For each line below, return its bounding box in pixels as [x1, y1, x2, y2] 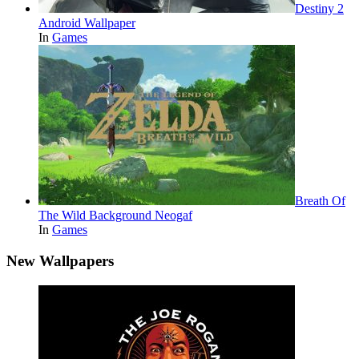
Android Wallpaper [38, 16, 135, 30]
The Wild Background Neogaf [38, 208, 192, 223]
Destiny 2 [295, 2, 344, 16]
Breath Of [295, 194, 345, 208]
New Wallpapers [6, 252, 114, 269]
